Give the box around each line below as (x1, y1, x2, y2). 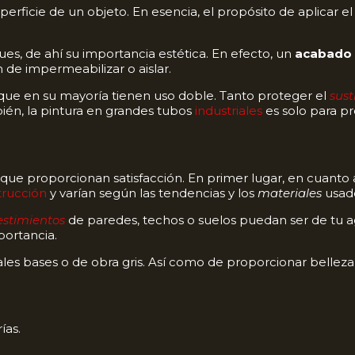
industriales (195, 103, 262, 119)
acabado (295, 46, 352, 62)
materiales (258, 185, 322, 200)
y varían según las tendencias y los (47, 185, 258, 200)
